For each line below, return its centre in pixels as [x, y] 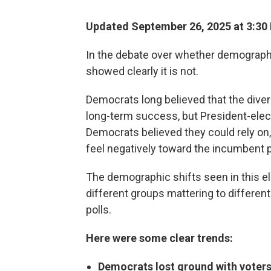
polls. [99, 210]
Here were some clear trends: [159, 238]
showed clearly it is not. [142, 71]
